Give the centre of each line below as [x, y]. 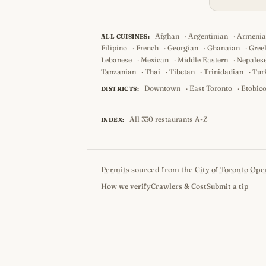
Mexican [155, 60]
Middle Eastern [203, 60]
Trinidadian [224, 72]
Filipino [114, 48]
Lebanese [116, 60]
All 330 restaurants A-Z [169, 119]
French [147, 48]
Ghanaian [224, 48]
